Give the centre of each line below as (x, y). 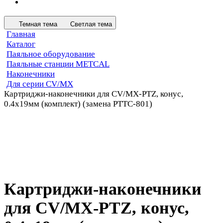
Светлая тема (91, 24)
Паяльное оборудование (51, 54)
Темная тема (38, 24)
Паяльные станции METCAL (58, 64)
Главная (21, 34)
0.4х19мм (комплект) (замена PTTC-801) (78, 104)
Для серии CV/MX (40, 84)
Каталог (21, 44)
